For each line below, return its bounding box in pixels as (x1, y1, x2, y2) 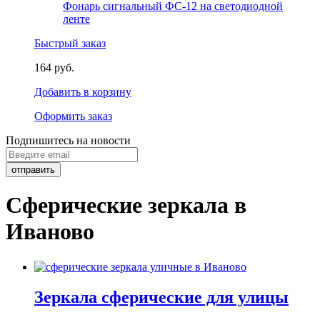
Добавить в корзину (34, 86, 131, 98)
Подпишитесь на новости (6, 134, 131, 146)
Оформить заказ (34, 110, 112, 122)
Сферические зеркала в (6, 192, 246, 219)
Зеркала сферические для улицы (34, 287, 289, 306)
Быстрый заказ (34, 37, 106, 49)
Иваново (6, 219, 94, 245)
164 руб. (34, 61, 74, 74)
